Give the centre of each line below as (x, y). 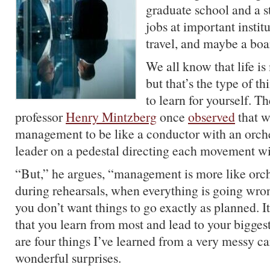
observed (212, 117)
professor (40, 117)
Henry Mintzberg (111, 117)
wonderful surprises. (68, 258)
